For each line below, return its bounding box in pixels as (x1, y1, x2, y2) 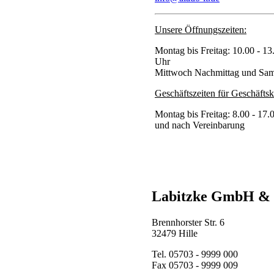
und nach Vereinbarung (155, 120, 245, 131)
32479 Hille (152, 228, 198, 239)
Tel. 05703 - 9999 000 (152, 249, 238, 260)
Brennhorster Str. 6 (152, 217, 224, 228)
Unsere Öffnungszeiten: (155, 24, 246, 35)
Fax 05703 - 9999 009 (152, 260, 238, 271)
